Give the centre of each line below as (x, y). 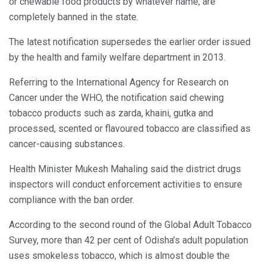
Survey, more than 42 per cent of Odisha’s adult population (129, 240)
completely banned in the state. (74, 17)
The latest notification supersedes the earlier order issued (130, 42)
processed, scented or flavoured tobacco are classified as (130, 128)
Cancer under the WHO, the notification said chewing (116, 97)
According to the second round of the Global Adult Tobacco (130, 224)
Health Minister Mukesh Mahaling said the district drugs (125, 169)
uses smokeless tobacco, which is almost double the (119, 255)
